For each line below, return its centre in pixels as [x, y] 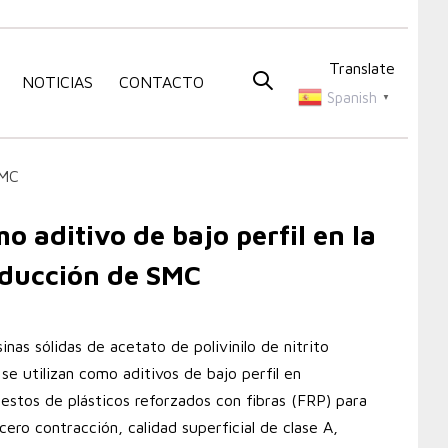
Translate [361, 68]
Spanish [351, 97]
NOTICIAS [57, 82]
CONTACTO [161, 82]
